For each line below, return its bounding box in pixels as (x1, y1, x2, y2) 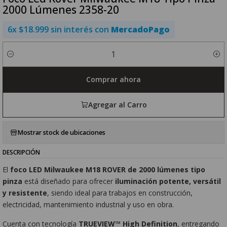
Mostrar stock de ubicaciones (17, 128, 106, 137)
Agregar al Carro (88, 99, 147, 109)
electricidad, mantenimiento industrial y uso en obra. (3, 199, 174, 209)
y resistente (3, 187, 48, 198)
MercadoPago (111, 24, 170, 35)
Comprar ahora (86, 74, 141, 84)
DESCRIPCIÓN (3, 147, 41, 156)
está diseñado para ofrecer (22, 176, 116, 186)
